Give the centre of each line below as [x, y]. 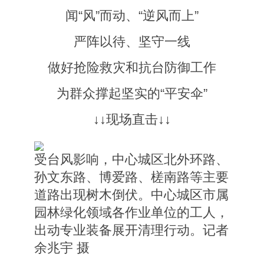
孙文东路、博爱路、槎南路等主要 [131, 177]
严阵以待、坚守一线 [132, 42]
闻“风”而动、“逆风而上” [132, 16]
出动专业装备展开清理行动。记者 [131, 230]
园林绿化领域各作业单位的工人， [131, 213]
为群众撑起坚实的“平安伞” [132, 93]
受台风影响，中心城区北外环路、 [131, 160]
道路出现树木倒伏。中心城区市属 [131, 195]
